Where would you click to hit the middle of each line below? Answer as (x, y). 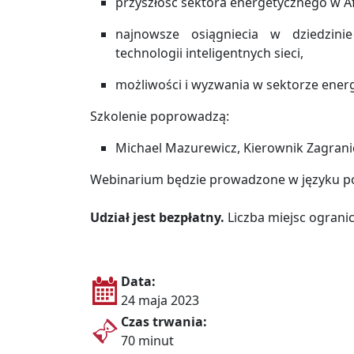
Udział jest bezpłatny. (157, 218)
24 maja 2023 (160, 301)
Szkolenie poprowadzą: (160, 117)
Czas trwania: (164, 322)
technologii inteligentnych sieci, (209, 53)
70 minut (147, 341)
